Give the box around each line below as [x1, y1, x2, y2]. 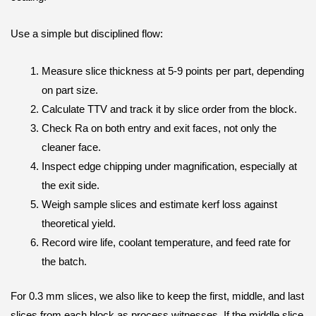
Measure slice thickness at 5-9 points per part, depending [41, 65, 304, 77]
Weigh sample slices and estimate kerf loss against [41, 198, 277, 210]
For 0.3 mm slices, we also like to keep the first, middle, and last [11, 290, 304, 302]
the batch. [41, 255, 87, 267]
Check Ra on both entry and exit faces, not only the [41, 122, 276, 134]
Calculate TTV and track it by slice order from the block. [41, 103, 297, 115]
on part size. [41, 84, 98, 96]
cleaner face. [41, 141, 101, 153]
